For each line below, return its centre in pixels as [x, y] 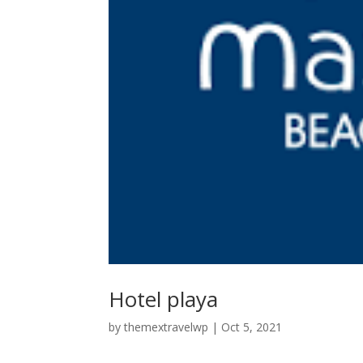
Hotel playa [164, 299]
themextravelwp [167, 327]
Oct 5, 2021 [252, 327]
